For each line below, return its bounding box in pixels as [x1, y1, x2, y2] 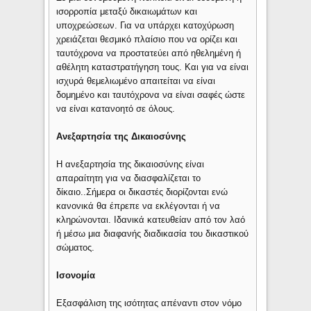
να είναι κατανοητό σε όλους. [56, 103, 176, 115]
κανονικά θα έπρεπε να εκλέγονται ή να [56, 201, 221, 212]
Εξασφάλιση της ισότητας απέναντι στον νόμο [56, 298, 242, 309]
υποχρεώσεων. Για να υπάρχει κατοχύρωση [56, 20, 235, 31]
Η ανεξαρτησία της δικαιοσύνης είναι [56, 159, 205, 170]
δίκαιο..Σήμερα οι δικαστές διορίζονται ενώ [56, 187, 228, 198]
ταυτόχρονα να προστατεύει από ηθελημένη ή [56, 48, 242, 59]
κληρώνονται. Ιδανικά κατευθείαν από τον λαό [56, 215, 246, 226]
